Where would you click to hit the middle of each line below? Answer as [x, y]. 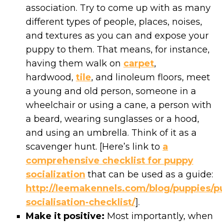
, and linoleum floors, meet [151, 77]
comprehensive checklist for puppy [110, 160]
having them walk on [75, 63]
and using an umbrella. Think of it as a [111, 133]
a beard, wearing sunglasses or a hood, [113, 119]
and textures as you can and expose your [117, 35]
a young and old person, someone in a [111, 91]
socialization [56, 174]
